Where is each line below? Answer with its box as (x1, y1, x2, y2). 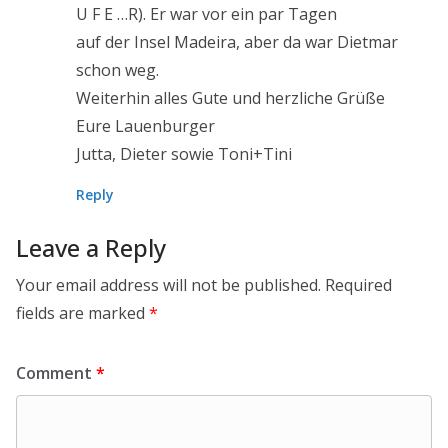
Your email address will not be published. (16, 274, 321, 296)
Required (325, 274, 392, 296)
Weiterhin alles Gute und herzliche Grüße (76, 87, 385, 109)
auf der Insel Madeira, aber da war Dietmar (76, 31, 398, 53)
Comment (16, 362, 96, 384)
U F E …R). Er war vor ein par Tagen (76, 3, 337, 25)
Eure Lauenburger (76, 115, 215, 137)
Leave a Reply (16, 231, 166, 264)
